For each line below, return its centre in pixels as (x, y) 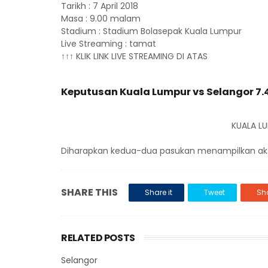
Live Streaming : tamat (109, 44)
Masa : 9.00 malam (101, 19)
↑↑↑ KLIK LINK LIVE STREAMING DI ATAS (134, 57)
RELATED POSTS (98, 237)
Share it (159, 192)
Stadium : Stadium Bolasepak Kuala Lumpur (151, 31)
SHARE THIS (89, 192)
